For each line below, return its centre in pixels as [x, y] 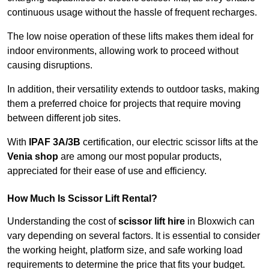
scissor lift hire [152, 222]
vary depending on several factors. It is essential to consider [134, 236]
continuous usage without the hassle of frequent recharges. [132, 13]
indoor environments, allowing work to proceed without [123, 51]
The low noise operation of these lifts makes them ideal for [130, 37]
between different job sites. [64, 118]
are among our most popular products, [140, 157]
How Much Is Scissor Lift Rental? [82, 199]
